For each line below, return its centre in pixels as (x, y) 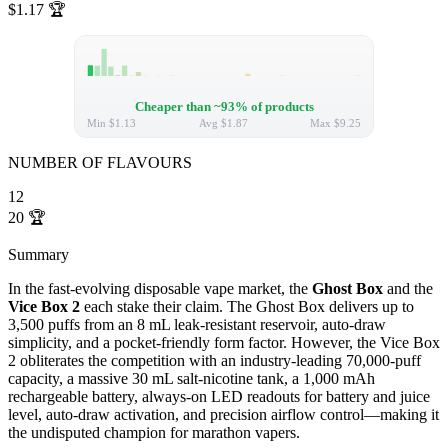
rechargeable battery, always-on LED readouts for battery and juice (219, 397)
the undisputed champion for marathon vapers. (154, 433)
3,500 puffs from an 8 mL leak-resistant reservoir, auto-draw (197, 325)
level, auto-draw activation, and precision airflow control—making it (223, 415)
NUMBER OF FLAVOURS (100, 163)
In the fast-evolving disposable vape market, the (160, 289)
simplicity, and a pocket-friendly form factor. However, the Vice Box (224, 343)
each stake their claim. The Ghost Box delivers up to (247, 307)
